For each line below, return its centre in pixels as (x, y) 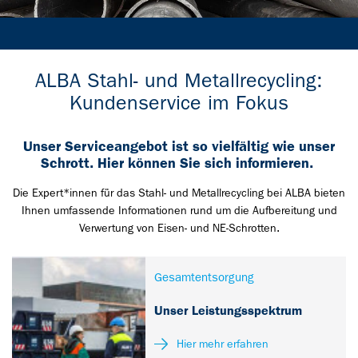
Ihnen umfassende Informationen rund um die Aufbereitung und (179, 210)
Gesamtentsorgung (205, 277)
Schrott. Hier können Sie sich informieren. (179, 163)
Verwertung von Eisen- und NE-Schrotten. (179, 228)
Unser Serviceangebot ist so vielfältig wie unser (179, 146)
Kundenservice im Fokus (179, 103)
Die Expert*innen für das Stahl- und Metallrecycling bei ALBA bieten (179, 193)
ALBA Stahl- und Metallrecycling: (179, 80)
